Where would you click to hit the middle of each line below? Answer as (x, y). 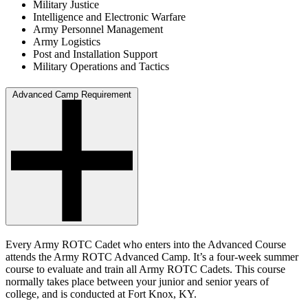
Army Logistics (67, 42)
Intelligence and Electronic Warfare (109, 17)
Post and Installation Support (95, 54)
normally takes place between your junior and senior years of (137, 281)
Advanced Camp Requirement (72, 94)
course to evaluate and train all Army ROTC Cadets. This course (145, 269)
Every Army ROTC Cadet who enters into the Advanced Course (146, 244)
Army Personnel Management (98, 30)
